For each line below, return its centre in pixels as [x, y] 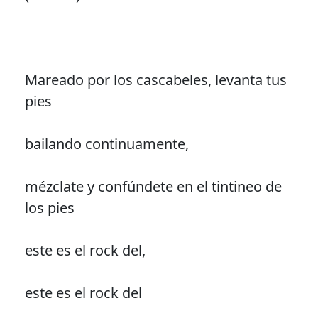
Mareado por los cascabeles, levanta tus [155, 79]
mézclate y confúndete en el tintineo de [153, 186]
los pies [49, 207]
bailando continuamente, [106, 143]
